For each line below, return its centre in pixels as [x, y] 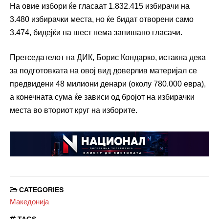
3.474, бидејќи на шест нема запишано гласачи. [96, 33]
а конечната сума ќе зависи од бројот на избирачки [102, 97]
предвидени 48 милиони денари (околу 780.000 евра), [108, 84]
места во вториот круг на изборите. [74, 110]
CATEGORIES [40, 190]
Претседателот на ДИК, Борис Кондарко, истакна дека [108, 58]
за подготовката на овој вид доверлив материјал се [103, 71]
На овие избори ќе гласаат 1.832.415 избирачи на [100, 6]
